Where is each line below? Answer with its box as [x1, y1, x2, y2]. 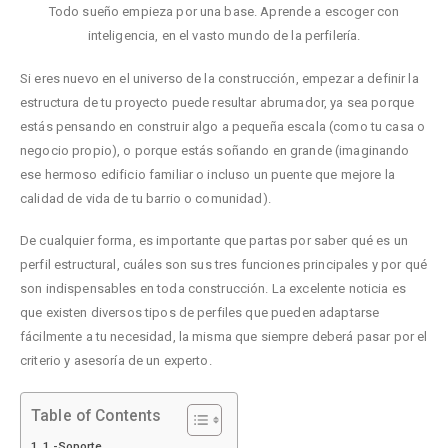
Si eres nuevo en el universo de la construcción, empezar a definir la [20, 70, 419, 86]
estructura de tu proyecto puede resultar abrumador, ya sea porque [20, 94, 415, 110]
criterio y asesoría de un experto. [20, 353, 212, 369]
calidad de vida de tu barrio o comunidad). [20, 190, 271, 206]
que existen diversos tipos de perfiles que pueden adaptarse [20, 305, 380, 321]
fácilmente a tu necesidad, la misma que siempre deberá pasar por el [20, 329, 428, 345]
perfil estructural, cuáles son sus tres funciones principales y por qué [20, 257, 427, 273]
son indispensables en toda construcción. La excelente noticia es [20, 281, 406, 297]
